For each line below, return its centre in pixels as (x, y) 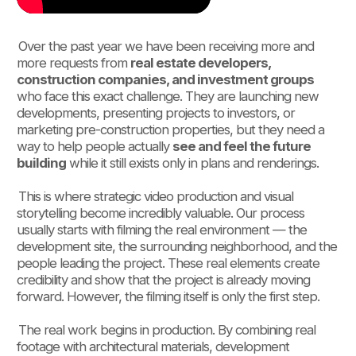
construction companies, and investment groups (165, 80)
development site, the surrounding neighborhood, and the (176, 247)
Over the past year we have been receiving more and (166, 46)
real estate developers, (200, 63)
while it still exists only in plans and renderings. (192, 163)
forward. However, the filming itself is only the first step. (168, 297)
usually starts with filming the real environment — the (161, 230)
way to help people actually (94, 147)
